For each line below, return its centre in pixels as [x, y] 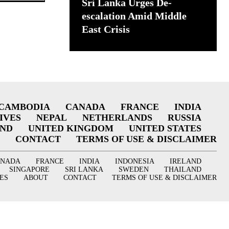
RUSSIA [184, 117]
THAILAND [182, 169]
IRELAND [185, 161]
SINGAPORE [29, 169]
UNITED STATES [165, 128]
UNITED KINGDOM [71, 128]
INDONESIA [134, 161]
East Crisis [106, 29]
